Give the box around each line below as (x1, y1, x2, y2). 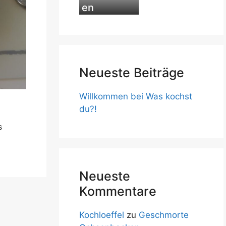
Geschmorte (139, 210, 189, 220)
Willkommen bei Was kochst (79, 91, 192, 101)
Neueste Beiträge (79, 65, 184, 80)
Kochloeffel (79, 210, 124, 220)
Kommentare (79, 184, 156, 199)
